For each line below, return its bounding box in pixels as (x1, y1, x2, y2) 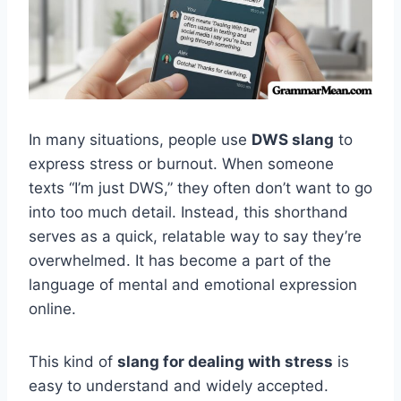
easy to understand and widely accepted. (29, 376, 328, 395)
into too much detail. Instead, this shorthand (29, 202, 348, 221)
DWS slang (252, 130, 334, 149)
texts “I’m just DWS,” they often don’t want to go (29, 178, 372, 197)
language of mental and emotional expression (29, 275, 357, 294)
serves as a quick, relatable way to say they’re (29, 226, 362, 245)
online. (29, 299, 76, 318)
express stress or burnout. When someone (29, 154, 334, 173)
